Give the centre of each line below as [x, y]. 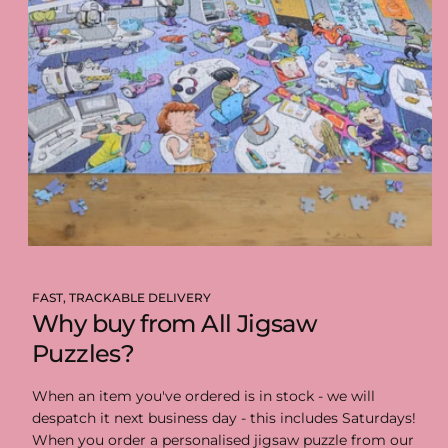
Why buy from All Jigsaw [175, 324]
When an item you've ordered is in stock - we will [203, 396]
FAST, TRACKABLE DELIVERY [121, 298]
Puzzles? [83, 354]
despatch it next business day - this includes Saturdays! [224, 418]
